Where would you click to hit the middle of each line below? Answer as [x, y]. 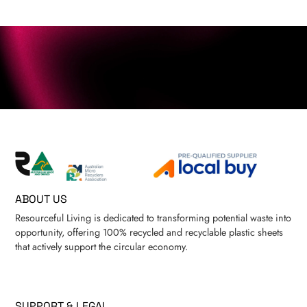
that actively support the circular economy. [102, 246]
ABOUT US [41, 199]
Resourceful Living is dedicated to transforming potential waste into [153, 218]
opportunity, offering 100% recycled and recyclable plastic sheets [149, 232]
